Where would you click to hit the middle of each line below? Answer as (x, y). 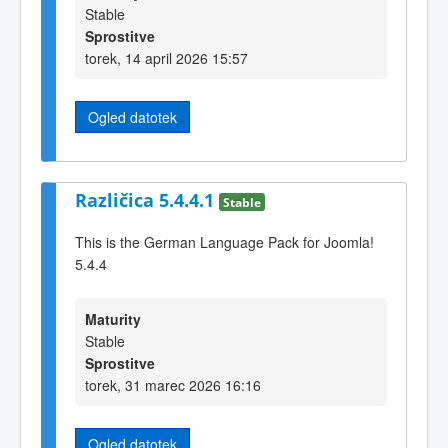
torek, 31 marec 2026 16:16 (173, 384)
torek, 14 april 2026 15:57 (166, 58)
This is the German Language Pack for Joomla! (224, 242)
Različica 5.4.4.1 (147, 199)
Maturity (113, 318)
